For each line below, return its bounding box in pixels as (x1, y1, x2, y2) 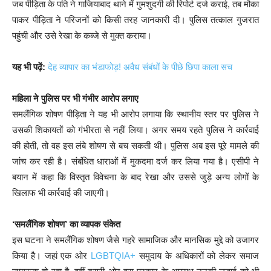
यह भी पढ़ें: (12, 61, 45, 72)
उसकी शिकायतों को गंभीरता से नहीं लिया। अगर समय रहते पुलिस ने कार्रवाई (12, 124, 259, 135)
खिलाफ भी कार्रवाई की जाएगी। (12, 187, 109, 198)
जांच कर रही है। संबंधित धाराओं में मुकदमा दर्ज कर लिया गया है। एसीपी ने (12, 155, 259, 166)
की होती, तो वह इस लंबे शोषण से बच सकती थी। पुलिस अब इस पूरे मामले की (12, 140, 259, 151)
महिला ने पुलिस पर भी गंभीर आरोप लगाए (12, 93, 139, 103)
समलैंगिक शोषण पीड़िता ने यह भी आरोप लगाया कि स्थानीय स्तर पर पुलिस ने (12, 108, 259, 119)
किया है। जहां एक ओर (12, 250, 91, 261)
